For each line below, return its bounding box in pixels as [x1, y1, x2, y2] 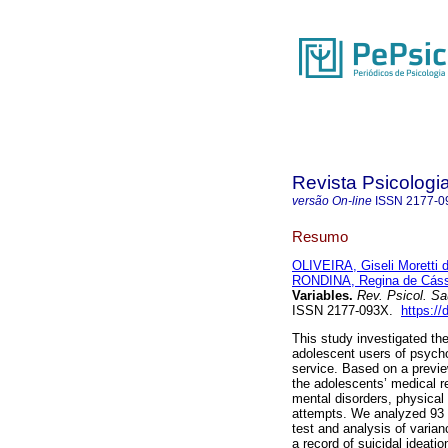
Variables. [292, 288, 353, 304]
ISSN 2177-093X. [292, 303, 401, 319]
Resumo [292, 227, 348, 245]
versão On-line [292, 194, 372, 208]
